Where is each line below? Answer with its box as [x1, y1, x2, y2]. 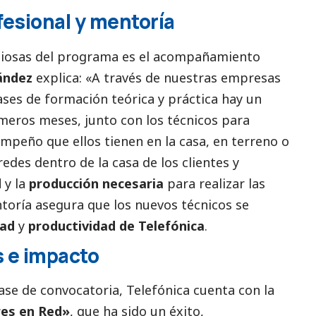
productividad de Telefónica [25, 217, 205, 234]
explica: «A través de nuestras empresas [32, 68, 281, 86]
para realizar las [164, 174, 265, 192]
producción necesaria [29, 174, 164, 192]
